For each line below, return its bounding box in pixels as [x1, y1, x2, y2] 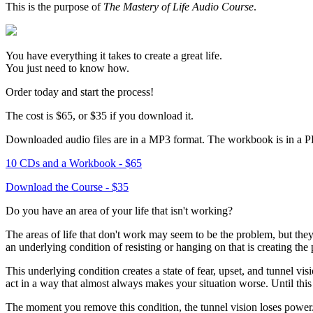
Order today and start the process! [6, 86, 154, 99]
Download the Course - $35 [6, 181, 129, 194]
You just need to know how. [6, 62, 129, 75]
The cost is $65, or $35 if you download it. [6, 110, 194, 122]
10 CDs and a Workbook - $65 [6, 157, 142, 170]
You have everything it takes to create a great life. [6, 50, 222, 62]
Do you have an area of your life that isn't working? [6, 205, 233, 217]
